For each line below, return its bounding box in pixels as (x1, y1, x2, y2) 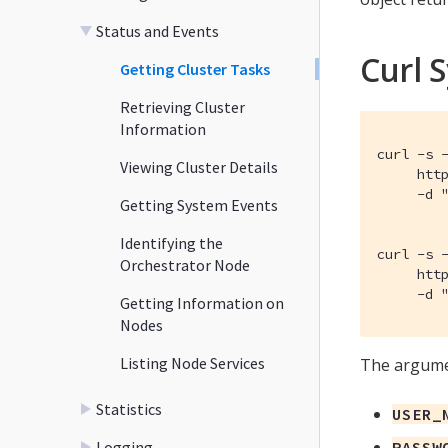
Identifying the (120, 232, 223, 253)
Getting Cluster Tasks (120, 58, 270, 79)
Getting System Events (120, 194, 278, 215)
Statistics (96, 398, 162, 419)
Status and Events (96, 20, 219, 41)
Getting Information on (120, 292, 284, 313)
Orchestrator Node (120, 254, 250, 275)
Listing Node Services (120, 352, 265, 373)
